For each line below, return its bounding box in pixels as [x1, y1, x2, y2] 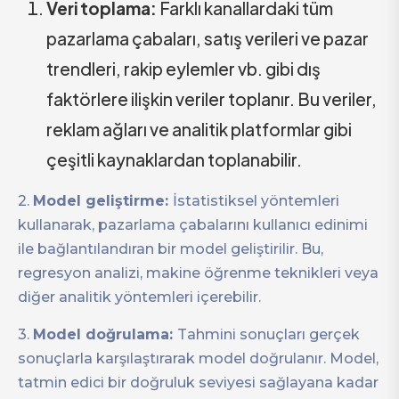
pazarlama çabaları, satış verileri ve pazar [46, 27, 369, 49]
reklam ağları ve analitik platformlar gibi [46, 118, 352, 140]
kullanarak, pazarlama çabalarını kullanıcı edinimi [18, 216, 368, 233]
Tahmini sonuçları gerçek [177, 325, 360, 343]
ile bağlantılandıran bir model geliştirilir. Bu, [18, 240, 323, 257]
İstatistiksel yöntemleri [173, 191, 339, 209]
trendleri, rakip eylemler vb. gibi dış [46, 57, 321, 79]
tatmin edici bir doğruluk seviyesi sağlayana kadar [18, 373, 379, 391]
